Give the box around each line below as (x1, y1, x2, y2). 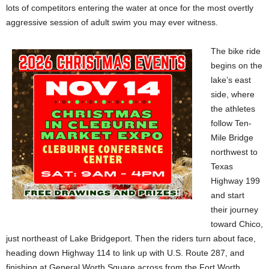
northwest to (211, 147, 258, 157)
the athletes (211, 103, 255, 113)
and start (211, 190, 244, 200)
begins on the (211, 60, 262, 70)
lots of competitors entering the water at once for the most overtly (6, 2, 253, 13)
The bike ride (211, 46, 261, 56)
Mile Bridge (211, 132, 253, 142)
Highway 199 (211, 175, 260, 186)
